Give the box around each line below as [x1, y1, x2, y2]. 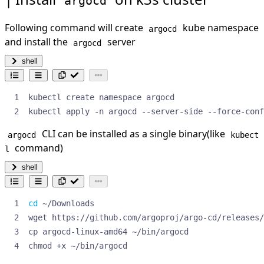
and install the [5, 35, 70, 49]
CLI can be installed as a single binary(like [39, 127, 227, 141]
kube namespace [180, 21, 259, 35]
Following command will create [5, 21, 146, 35]
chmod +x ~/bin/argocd [28, 241, 127, 251]
